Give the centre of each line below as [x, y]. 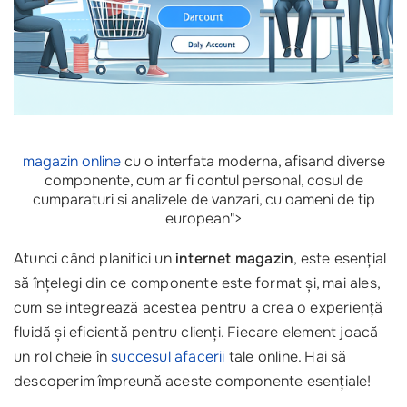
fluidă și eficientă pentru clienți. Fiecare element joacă [196, 332]
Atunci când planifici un [94, 258]
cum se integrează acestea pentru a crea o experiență [199, 308]
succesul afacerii [168, 357]
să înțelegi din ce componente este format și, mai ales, [197, 283]
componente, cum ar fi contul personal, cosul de [203, 180]
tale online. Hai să [286, 357]
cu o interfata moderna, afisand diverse [253, 161]
